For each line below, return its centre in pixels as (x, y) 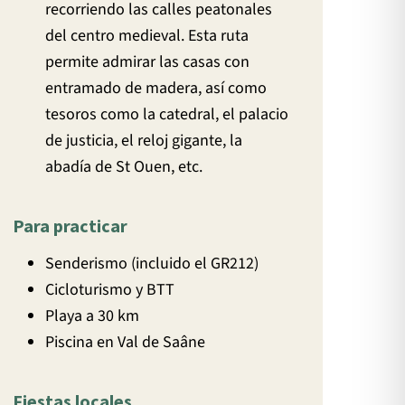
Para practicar (71, 226)
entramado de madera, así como (156, 88)
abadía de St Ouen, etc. (124, 166)
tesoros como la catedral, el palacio (167, 114)
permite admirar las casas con (148, 61)
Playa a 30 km (93, 316)
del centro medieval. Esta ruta (147, 35)
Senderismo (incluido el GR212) (152, 264)
